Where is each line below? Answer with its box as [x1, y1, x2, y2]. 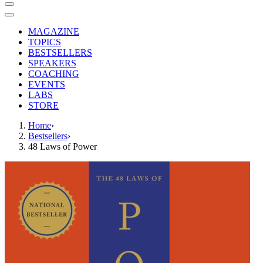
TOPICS [28, 37, 61, 47]
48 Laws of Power [28, 141, 97, 151]
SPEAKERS [28, 58, 76, 68]
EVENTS [28, 79, 65, 89]
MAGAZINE [28, 26, 79, 36]
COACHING [28, 69, 79, 79]
